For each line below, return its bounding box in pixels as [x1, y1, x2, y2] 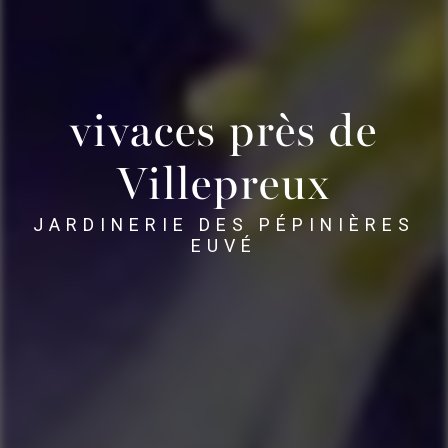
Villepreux [117, 165, 331, 211]
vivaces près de [70, 112, 378, 158]
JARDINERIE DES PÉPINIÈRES [33, 214, 415, 236]
